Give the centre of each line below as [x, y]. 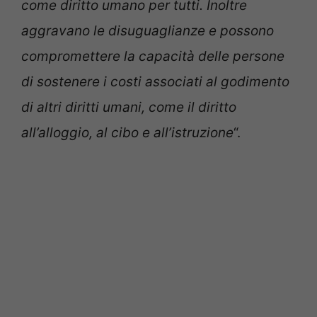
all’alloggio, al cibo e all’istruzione [127, 133]
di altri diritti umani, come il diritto [129, 108]
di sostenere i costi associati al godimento [155, 82]
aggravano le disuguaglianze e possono [148, 31]
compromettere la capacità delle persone [153, 57]
